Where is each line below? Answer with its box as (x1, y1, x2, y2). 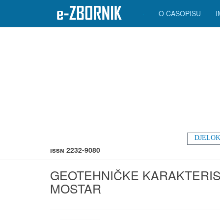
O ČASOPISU (159, 8, 201, 18)
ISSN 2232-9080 (50, 145, 100, 155)
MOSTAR (50, 179, 101, 197)
